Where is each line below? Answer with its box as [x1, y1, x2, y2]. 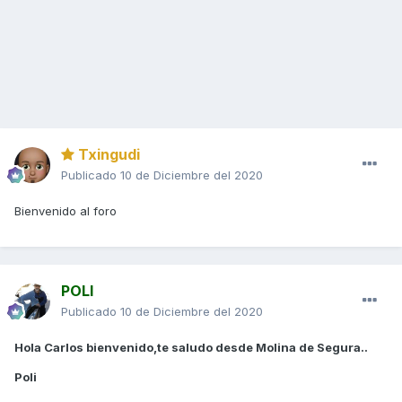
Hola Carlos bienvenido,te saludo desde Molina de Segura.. [14, 340, 368, 355]
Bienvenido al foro [14, 204, 120, 219]
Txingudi [74, 145, 140, 164]
